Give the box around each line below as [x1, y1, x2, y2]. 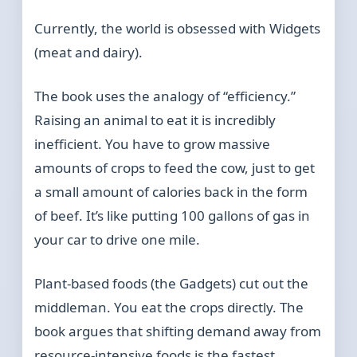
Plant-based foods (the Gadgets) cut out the [34, 274, 309, 293]
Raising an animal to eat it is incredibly [34, 111, 277, 130]
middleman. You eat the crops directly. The [34, 298, 304, 317]
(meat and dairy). [34, 43, 143, 62]
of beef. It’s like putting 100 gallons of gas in [34, 206, 311, 226]
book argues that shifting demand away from [34, 322, 322, 341]
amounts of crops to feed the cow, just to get [34, 159, 316, 178]
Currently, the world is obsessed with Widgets [34, 19, 321, 38]
